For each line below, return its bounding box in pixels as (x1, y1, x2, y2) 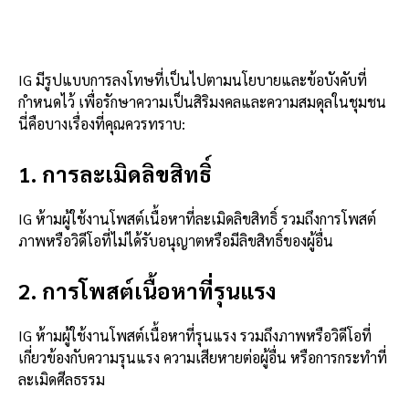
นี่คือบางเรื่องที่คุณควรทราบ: (18, 114, 185, 134)
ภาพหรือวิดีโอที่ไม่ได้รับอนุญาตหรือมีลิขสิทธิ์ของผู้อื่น (18, 231, 333, 251)
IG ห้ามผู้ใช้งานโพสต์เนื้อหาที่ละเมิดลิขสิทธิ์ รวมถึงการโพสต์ (18, 209, 376, 229)
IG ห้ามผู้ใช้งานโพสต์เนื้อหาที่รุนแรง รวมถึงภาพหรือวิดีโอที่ (18, 326, 372, 346)
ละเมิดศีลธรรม (18, 370, 105, 390)
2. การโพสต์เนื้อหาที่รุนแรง (18, 276, 277, 306)
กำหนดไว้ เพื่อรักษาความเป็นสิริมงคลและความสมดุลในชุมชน (18, 92, 386, 112)
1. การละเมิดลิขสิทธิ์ (18, 159, 212, 189)
